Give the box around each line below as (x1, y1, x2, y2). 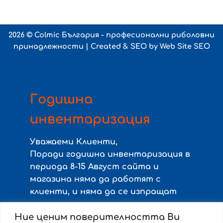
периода (30, 162, 70, 171)
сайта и (119, 162, 159, 171)
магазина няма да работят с (30, 174, 161, 184)
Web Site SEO (159, 42, 210, 50)
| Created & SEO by (83, 42, 160, 50)
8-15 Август (70, 162, 119, 171)
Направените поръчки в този (30, 212, 164, 221)
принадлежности (13, 42, 84, 50)
